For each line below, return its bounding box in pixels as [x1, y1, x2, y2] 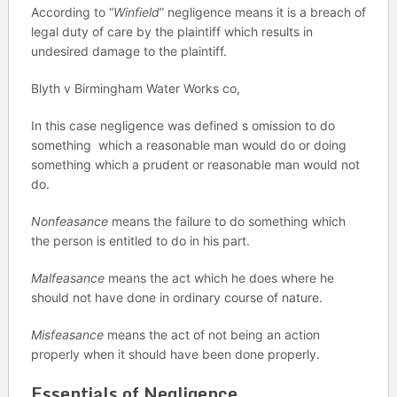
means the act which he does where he [104, 270, 334, 285]
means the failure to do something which [107, 214, 346, 229]
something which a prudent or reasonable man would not [30, 157, 360, 172]
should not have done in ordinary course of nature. [30, 290, 323, 305]
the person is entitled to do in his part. [30, 233, 250, 248]
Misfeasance [30, 327, 104, 342]
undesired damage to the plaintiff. [30, 43, 227, 58]
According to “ [30, 4, 113, 19]
